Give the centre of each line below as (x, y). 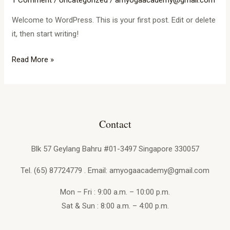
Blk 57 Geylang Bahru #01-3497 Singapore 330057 (115, 149)
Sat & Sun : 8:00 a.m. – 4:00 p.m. (115, 206)
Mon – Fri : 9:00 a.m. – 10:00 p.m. (115, 192)
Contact (115, 124)
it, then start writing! (45, 34)
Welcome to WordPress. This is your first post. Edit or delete (114, 20)
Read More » (33, 59)
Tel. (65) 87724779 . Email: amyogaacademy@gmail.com (115, 170)
